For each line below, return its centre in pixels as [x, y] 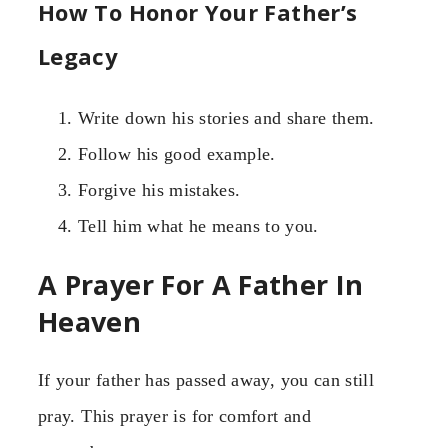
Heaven [90, 322]
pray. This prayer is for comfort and [174, 416]
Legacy [78, 55]
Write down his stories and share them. [226, 117]
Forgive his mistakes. [159, 189]
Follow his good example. [177, 153]
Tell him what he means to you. [198, 225]
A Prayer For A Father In [201, 285]
